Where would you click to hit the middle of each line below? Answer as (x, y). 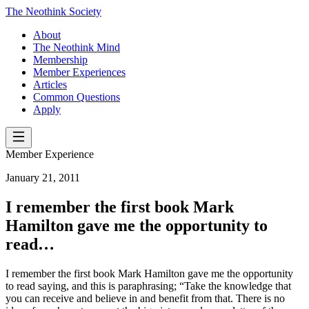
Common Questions (77, 97)
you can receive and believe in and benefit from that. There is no (145, 298)
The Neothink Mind (77, 47)
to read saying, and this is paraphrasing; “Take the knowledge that (148, 286)
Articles (50, 84)
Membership (60, 60)
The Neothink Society (53, 11)
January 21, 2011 (43, 178)
